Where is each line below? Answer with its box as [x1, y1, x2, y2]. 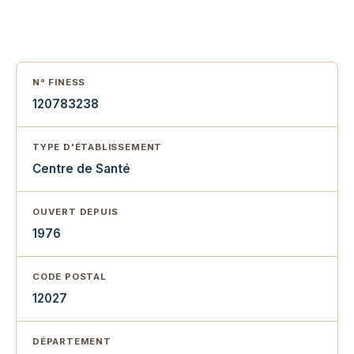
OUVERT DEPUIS [32, 206, 119, 218]
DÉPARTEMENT [32, 336, 111, 348]
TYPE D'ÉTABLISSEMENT [32, 141, 163, 153]
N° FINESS [32, 77, 86, 88]
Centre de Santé [32, 161, 130, 177]
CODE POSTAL [32, 271, 107, 283]
